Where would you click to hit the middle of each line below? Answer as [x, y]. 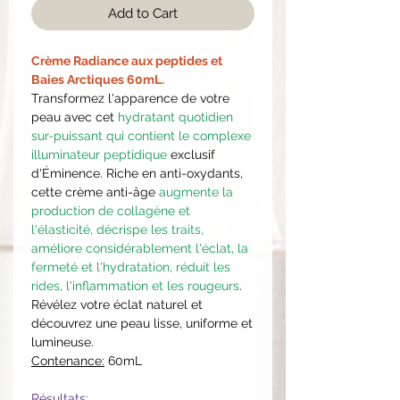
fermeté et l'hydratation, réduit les [131, 267]
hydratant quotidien [175, 117]
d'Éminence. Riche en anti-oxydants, [137, 173]
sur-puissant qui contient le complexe [141, 135]
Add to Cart [143, 13]
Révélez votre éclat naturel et [117, 304]
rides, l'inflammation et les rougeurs [135, 285]
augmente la [196, 192]
